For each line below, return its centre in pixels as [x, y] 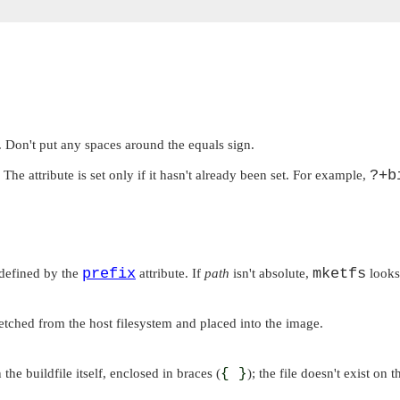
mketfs [339, 274]
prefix [109, 274]
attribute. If [170, 274]
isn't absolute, [271, 274]
